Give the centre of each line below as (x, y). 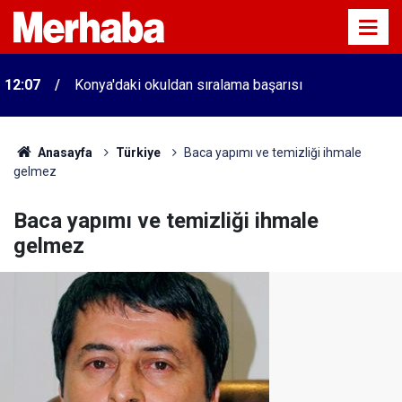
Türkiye (138, 153)
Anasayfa (63, 153)
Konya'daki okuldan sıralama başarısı (188, 85)
